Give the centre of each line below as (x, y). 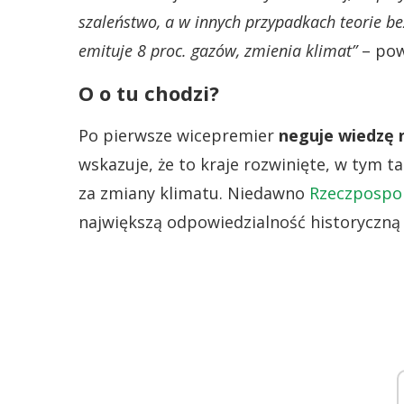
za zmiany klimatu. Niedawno (194, 193)
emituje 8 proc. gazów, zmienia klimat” (218, 50)
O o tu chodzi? (149, 93)
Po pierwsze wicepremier (179, 135)
